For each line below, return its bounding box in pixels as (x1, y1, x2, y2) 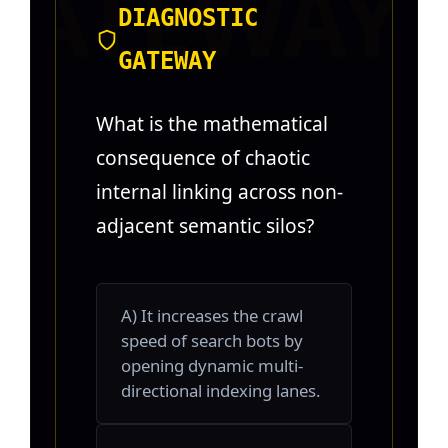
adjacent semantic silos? (96, 212, 314, 240)
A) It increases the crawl (121, 304, 303, 328)
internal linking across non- (96, 178, 343, 206)
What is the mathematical (96, 110, 328, 138)
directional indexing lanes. (121, 379, 321, 403)
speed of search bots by (121, 329, 303, 353)
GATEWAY (118, 47, 217, 76)
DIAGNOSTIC (118, 4, 259, 33)
